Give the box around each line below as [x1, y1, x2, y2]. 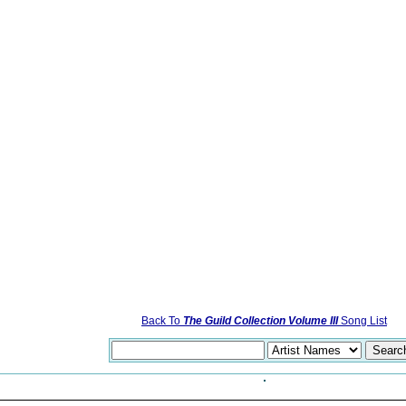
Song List [338, 314, 387, 327]
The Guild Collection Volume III [183, 314, 338, 327]
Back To [141, 314, 183, 327]
